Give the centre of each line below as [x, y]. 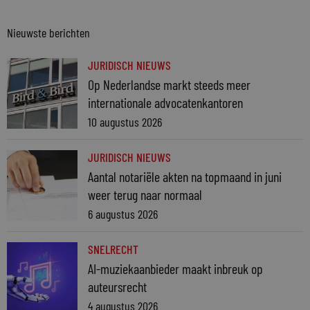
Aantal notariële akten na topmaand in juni [185, 176]
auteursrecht [117, 286]
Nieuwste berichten [48, 32]
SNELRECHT [113, 249]
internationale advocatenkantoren [165, 102]
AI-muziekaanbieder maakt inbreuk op [175, 268]
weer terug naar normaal [145, 194]
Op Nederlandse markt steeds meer [169, 84]
